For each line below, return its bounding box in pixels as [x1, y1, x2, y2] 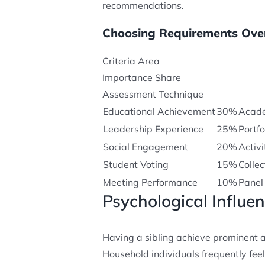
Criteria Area [102, 55, 160, 67]
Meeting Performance [102, 176, 198, 189]
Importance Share [102, 72, 181, 84]
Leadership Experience [102, 123, 203, 135]
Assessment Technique [102, 88, 203, 101]
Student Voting [102, 159, 169, 171]
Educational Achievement [102, 105, 215, 118]
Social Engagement [102, 141, 188, 153]
